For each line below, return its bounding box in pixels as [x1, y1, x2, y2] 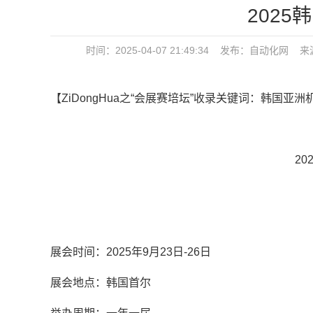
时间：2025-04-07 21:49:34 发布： [86, 45, 249, 56]
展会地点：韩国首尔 [50, 277, 151, 289]
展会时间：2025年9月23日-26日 [50, 246, 211, 258]
